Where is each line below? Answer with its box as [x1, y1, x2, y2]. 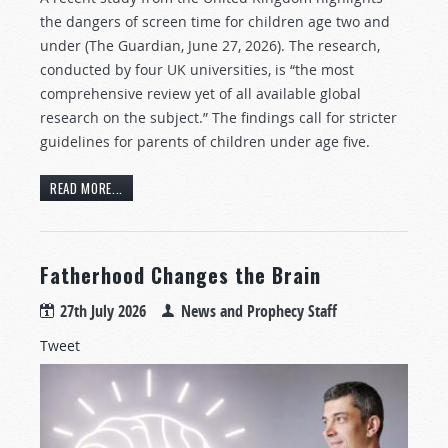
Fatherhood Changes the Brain [40, 259, 321, 290]
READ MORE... [50, 177, 123, 198]
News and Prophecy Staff [181, 299, 337, 322]
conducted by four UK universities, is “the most [40, 60, 354, 80]
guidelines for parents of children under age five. [40, 132, 370, 152]
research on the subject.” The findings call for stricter [40, 108, 397, 128]
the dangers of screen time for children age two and [40, 12, 390, 32]
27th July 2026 [60, 299, 146, 322]
